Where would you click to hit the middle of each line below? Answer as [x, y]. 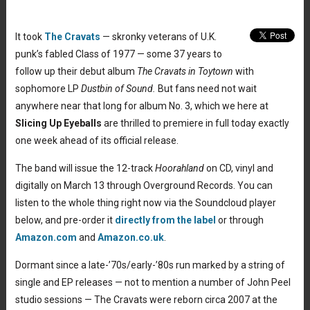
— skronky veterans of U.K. [158, 37]
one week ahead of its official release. [97, 141]
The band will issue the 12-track [85, 168]
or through [239, 220]
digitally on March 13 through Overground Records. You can [144, 186]
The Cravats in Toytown [186, 72]
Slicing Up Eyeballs [58, 124]
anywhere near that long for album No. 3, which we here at [142, 106]
